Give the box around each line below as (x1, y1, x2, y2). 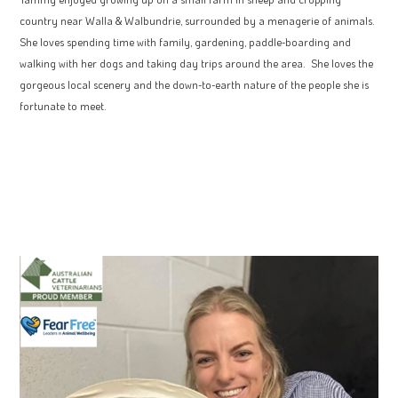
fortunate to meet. (20, 99, 107, 114)
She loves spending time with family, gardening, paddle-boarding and (20, 35, 351, 50)
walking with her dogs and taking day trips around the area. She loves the (20, 56, 373, 71)
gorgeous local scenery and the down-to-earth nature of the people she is (20, 77, 369, 92)
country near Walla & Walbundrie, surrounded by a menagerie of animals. (20, 13, 378, 28)
